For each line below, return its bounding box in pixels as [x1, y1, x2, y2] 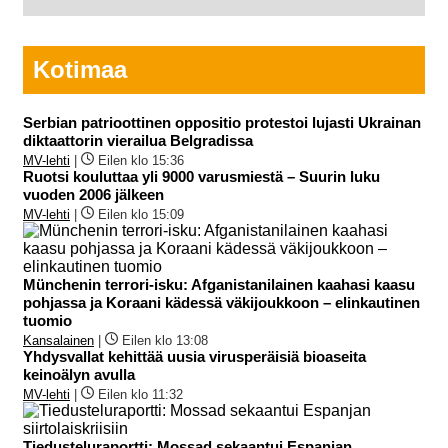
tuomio [23, 311, 72, 329]
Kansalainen [23, 332, 94, 348]
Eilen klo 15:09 [98, 206, 184, 222]
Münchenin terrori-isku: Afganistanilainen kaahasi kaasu [23, 275, 415, 293]
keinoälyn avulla [23, 365, 135, 383]
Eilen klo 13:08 [122, 332, 208, 348]
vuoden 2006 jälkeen [23, 185, 164, 203]
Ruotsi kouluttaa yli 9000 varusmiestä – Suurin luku [23, 167, 380, 185]
